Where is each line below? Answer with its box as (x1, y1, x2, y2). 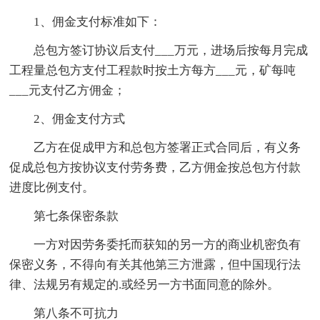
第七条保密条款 (9, 209, 119, 223)
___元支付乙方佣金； (9, 83, 126, 97)
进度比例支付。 (9, 180, 95, 194)
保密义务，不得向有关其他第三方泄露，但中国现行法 (9, 257, 301, 271)
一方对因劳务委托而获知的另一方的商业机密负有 (9, 237, 301, 251)
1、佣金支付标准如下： (9, 14, 162, 29)
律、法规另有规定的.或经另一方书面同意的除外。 (9, 277, 280, 291)
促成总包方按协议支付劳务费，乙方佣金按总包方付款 (9, 160, 301, 174)
